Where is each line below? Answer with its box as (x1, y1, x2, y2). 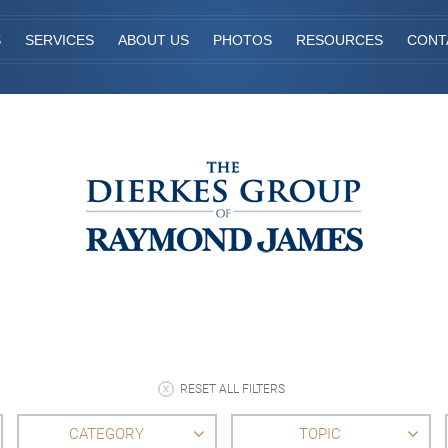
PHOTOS (213, 32, 272, 48)
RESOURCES (296, 32, 383, 48)
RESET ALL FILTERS (179, 382, 285, 396)
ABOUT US (118, 32, 189, 48)
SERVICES (25, 32, 94, 48)
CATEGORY (68, 424, 144, 443)
